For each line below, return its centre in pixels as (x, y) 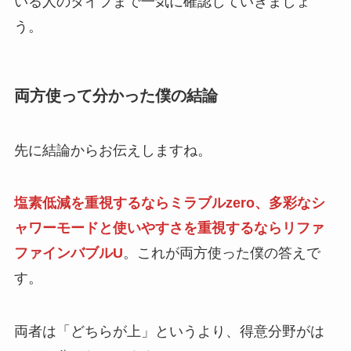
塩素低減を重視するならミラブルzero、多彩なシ (169, 203)
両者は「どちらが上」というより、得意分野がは (169, 332)
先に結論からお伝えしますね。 (112, 150)
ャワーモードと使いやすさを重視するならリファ (169, 228)
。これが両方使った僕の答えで (221, 253)
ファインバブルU (68, 253)
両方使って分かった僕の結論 (116, 96)
